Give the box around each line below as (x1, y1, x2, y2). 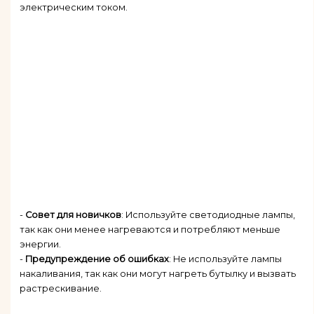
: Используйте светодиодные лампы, (121, 210, 295, 221)
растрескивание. (19, 283, 102, 294)
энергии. (19, 239, 61, 250)
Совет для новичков (25, 210, 121, 221)
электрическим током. (19, 1, 128, 13)
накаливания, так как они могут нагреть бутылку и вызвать (19, 268, 296, 280)
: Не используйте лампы (168, 254, 282, 265)
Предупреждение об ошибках (25, 254, 169, 265)
